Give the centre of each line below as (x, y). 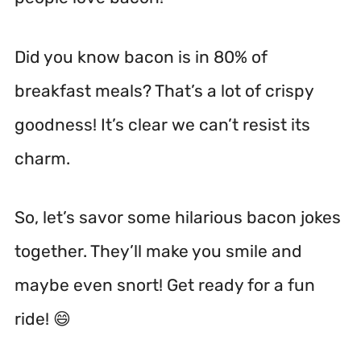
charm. (42, 158)
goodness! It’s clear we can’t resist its (162, 124)
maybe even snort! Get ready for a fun (165, 285)
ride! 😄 (43, 319)
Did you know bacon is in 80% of (141, 56)
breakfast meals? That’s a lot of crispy (164, 90)
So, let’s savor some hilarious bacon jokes (178, 217)
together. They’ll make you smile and (158, 251)
